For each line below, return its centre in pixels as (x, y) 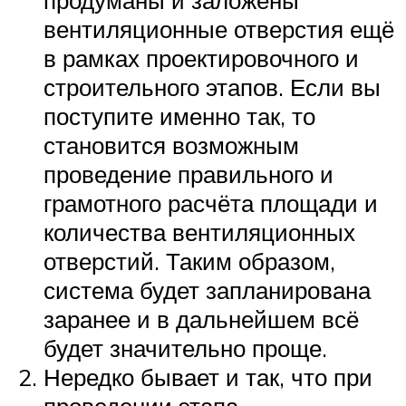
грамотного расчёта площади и (211, 203)
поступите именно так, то (179, 116)
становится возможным (171, 145)
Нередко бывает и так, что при (208, 377)
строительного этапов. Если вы (212, 87)
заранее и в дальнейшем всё (201, 319)
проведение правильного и (188, 174)
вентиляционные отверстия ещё (219, 29)
